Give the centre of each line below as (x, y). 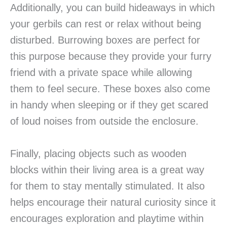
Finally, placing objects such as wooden (98, 154)
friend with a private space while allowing (101, 73)
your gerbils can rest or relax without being (106, 24)
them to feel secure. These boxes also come (110, 89)
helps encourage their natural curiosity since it (113, 202)
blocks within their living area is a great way (107, 170)
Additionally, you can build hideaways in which (112, 8)
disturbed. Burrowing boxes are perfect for (105, 40)
